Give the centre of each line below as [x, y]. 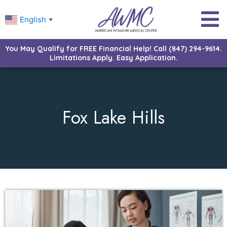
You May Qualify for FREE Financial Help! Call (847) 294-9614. [113, 48]
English [33, 19]
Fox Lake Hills [113, 118]
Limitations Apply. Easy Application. [113, 58]
